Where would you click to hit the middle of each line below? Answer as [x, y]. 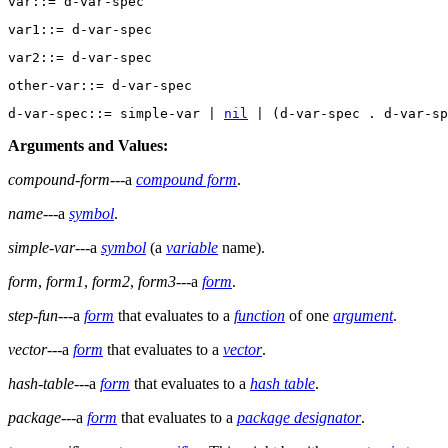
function [259, 316]
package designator [299, 418]
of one [309, 316]
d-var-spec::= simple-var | [116, 114]
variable [192, 248]
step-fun [33, 316]
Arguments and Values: [88, 146]
